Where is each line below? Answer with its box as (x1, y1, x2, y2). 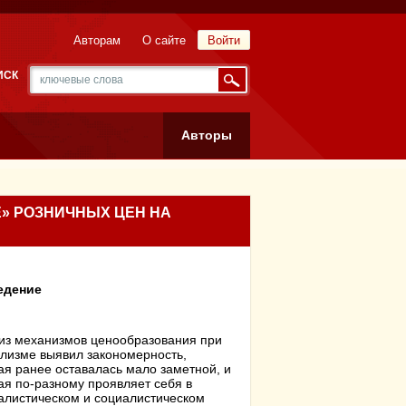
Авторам (73, 34, 121, 47)
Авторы (181, 128, 232, 142)
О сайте (142, 34, 186, 47)
